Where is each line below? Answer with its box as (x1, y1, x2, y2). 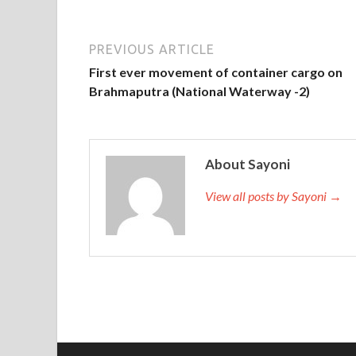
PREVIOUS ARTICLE (89, 41, 215, 56)
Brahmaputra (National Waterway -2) (89, 83, 310, 99)
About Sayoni (205, 155, 290, 172)
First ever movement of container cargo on (89, 64, 342, 79)
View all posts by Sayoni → (205, 188, 342, 203)
